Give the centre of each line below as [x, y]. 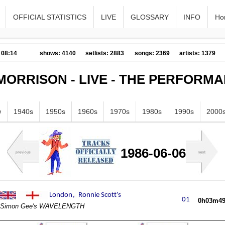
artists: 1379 [197, 53]
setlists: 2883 [105, 53]
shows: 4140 [58, 53]
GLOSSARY [150, 17]
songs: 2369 [152, 53]
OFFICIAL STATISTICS [50, 17]
